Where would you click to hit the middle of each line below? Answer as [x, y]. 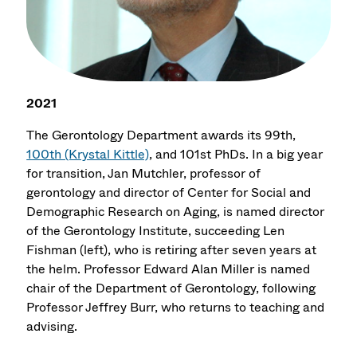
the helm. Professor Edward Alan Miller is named [169, 269]
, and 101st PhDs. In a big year [236, 155]
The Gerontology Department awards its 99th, [161, 135]
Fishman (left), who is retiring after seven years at [172, 250]
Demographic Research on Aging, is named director [176, 212]
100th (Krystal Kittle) [88, 155]
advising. [52, 327]
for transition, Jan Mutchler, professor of [144, 174]
